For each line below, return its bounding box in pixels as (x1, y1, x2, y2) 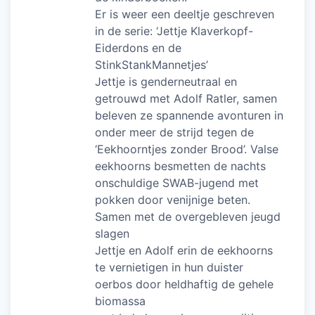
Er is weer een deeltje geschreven (95, 6, 274, 21)
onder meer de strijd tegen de (95, 124, 254, 139)
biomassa (95, 293, 146, 308)
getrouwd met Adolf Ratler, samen (95, 91, 277, 105)
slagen (95, 226, 129, 240)
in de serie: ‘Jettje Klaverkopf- (95, 23, 253, 38)
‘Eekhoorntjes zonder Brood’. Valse (95, 141, 278, 156)
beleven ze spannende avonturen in (95, 108, 283, 122)
